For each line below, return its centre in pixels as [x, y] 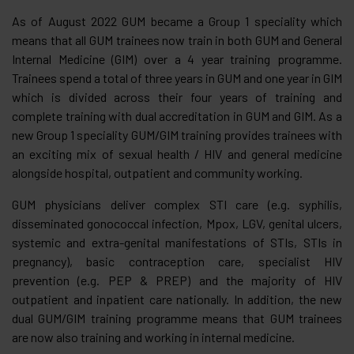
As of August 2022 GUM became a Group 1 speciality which [177, 21]
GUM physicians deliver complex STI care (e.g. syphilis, [177, 204]
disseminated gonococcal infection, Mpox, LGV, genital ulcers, [177, 223]
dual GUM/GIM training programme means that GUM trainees [177, 318]
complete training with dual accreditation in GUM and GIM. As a [177, 115]
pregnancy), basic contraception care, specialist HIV [177, 261]
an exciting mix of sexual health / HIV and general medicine [177, 153]
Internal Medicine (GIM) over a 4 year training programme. [177, 58]
